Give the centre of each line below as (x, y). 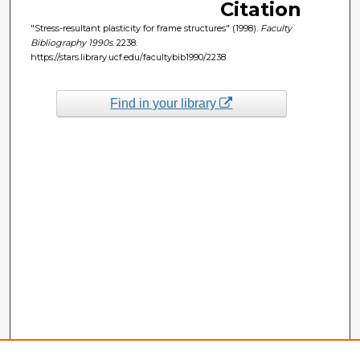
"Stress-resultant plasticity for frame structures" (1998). (145, 28)
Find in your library (165, 103)
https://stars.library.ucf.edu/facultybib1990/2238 (128, 57)
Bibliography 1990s (71, 42)
